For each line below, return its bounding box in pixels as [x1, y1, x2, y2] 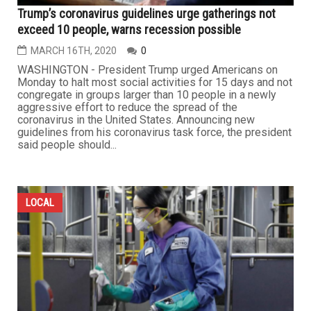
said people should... [17, 137, 117, 151]
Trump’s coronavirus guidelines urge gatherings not [17, 6, 276, 21]
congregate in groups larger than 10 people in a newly [17, 87, 276, 101]
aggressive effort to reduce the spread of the [17, 100, 237, 114]
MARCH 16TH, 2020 [31, 44, 117, 56]
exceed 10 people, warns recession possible [17, 22, 241, 37]
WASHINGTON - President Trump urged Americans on [17, 62, 278, 76]
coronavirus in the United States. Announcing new [17, 112, 255, 126]
